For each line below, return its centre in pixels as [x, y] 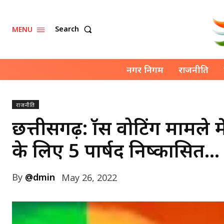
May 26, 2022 [89, 178]
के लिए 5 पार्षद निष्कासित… [116, 150]
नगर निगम [145, 69]
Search [67, 29]
